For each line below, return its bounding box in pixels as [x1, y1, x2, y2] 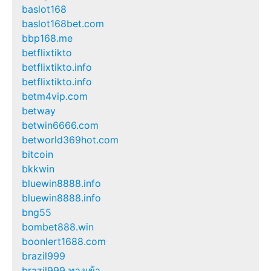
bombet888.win [22, 220, 94, 233]
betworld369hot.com [22, 133, 119, 146]
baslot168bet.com [22, 17, 104, 30]
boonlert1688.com [22, 235, 106, 247]
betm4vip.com [22, 90, 88, 102]
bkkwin [22, 162, 54, 175]
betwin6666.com [22, 119, 99, 131]
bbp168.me [22, 31, 73, 44]
